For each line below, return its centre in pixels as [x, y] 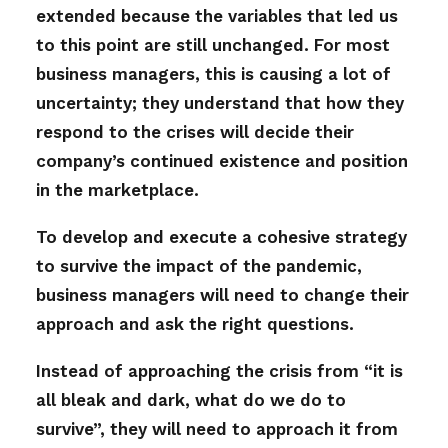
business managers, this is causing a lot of [213, 74]
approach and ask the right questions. [195, 324]
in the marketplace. [117, 190]
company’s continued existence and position [222, 161]
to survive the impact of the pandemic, [199, 266]
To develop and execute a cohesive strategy [221, 237]
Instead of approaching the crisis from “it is [219, 371]
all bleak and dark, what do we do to [191, 400]
